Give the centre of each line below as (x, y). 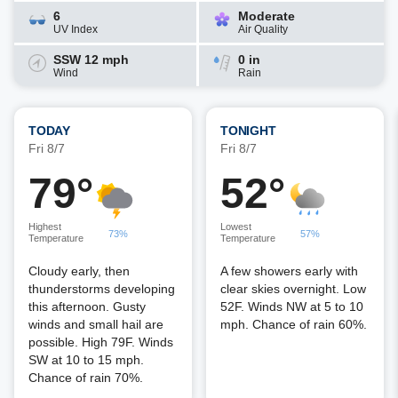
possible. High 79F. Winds (101, 342)
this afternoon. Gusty (87, 306)
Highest (45, 227)
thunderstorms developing (102, 289)
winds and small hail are (96, 324)
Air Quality (263, 29)
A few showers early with (289, 271)
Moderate (267, 16)
